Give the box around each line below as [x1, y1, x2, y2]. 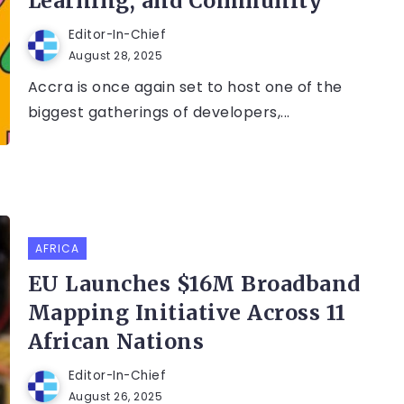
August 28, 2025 [68, 48, 163, 64]
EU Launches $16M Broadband [27, 271, 361, 298]
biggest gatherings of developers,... [27, 102, 290, 124]
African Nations [27, 328, 205, 355]
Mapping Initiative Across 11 [27, 299, 346, 326]
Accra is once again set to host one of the [27, 77, 343, 98]
